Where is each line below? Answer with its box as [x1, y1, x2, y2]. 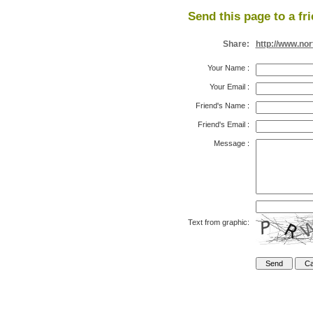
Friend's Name [195, 101, 245, 110]
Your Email [209, 82, 245, 91]
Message [213, 139, 245, 147]
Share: [222, 39, 249, 49]
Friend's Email [197, 120, 245, 129]
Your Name [207, 64, 245, 72]
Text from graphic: [187, 218, 249, 226]
